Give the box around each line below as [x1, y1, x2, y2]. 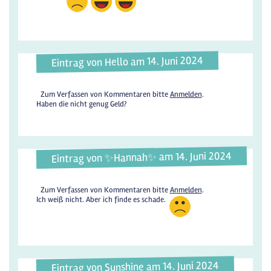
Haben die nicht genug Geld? [36, 99, 126, 109]
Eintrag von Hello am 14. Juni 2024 [51, 53, 204, 70]
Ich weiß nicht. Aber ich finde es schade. [36, 194, 168, 204]
